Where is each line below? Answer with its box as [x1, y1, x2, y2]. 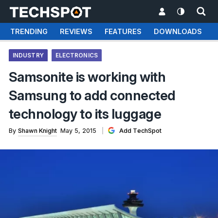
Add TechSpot [117, 127, 162, 134]
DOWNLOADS [153, 27, 202, 36]
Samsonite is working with [8, 69, 166, 85]
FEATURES [104, 27, 142, 36]
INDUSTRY [12, 52, 44, 59]
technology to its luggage [8, 106, 162, 122]
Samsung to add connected [8, 88, 176, 104]
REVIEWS [59, 27, 92, 36]
